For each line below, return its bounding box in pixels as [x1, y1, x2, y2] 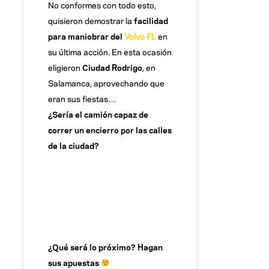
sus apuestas [48, 256, 101, 268]
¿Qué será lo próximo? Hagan [48, 240, 163, 252]
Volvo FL [124, 30, 156, 42]
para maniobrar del [48, 30, 124, 42]
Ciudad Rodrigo [82, 61, 142, 73]
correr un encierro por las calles [48, 124, 172, 136]
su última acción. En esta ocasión [48, 46, 172, 58]
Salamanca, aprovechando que [48, 77, 165, 89]
